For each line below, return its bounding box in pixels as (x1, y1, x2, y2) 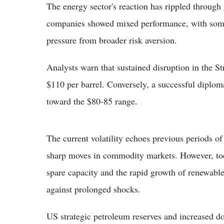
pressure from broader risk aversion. (46, 34, 177, 46)
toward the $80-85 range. (46, 95, 137, 107)
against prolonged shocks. (46, 183, 140, 195)
